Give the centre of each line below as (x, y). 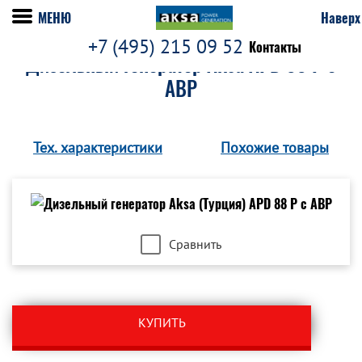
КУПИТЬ (162, 322)
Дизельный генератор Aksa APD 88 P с (181, 65)
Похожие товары (275, 147)
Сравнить (195, 244)
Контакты (275, 47)
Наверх (341, 18)
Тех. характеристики (98, 147)
